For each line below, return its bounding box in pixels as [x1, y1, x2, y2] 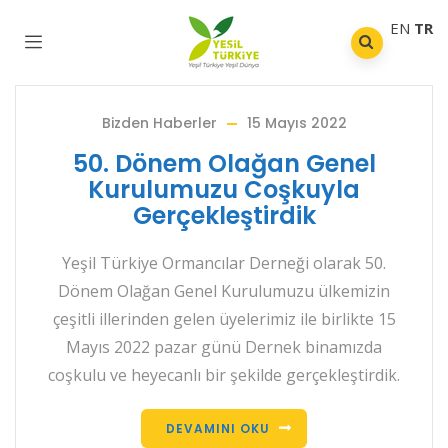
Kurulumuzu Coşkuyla [88, 173, 360, 206]
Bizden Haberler [101, 113, 217, 133]
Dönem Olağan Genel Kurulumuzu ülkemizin [58, 280, 390, 302]
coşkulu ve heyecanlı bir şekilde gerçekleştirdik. [48, 364, 400, 386]
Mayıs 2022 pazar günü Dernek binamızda [66, 336, 382, 358]
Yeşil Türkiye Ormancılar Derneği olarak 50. [62, 252, 386, 274]
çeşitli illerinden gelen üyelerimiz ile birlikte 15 [52, 308, 396, 330]
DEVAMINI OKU [166, 420, 270, 437]
